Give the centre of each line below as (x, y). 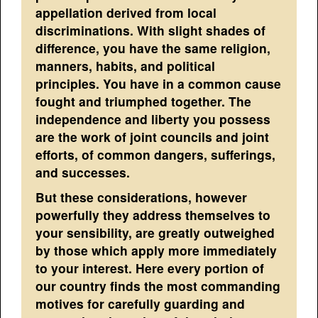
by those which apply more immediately (157, 251)
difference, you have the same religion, (153, 48)
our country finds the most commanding (158, 286)
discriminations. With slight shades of (151, 31)
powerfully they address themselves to (153, 215)
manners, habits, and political (126, 66)
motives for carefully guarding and (141, 304)
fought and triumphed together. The (144, 102)
